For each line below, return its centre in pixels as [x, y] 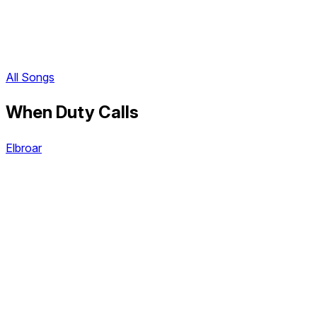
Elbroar [24, 148]
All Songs [30, 77]
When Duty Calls [72, 113]
